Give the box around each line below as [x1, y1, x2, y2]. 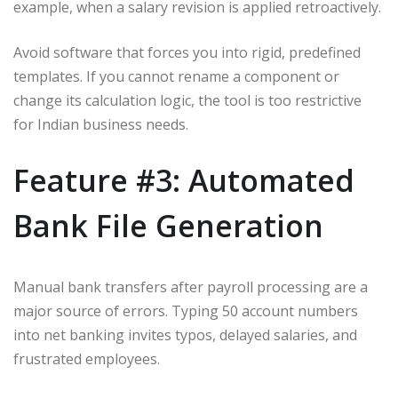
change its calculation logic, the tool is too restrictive [13, 90, 362, 110]
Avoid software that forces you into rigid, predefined [13, 42, 361, 62]
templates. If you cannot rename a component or [13, 66, 339, 86]
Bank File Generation [13, 204, 323, 246]
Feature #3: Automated [13, 159, 354, 201]
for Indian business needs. [13, 114, 188, 134]
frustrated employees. [13, 348, 160, 369]
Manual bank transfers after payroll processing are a [13, 276, 368, 297]
